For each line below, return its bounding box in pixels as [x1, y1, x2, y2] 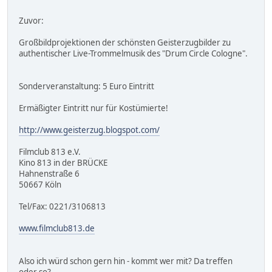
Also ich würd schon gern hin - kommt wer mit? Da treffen [19, 256, 233, 267]
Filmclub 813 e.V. [19, 146, 81, 158]
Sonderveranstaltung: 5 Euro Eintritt [19, 81, 154, 92]
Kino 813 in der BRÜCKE [19, 157, 107, 169]
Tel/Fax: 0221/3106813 [19, 201, 106, 212]
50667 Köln [19, 179, 61, 191]
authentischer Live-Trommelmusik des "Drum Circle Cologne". [19, 48, 248, 59]
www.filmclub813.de [19, 223, 95, 234]
